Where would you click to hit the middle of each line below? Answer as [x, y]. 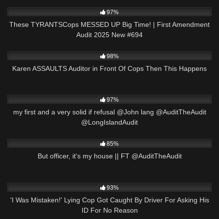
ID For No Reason [109, 210]
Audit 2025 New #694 [109, 34]
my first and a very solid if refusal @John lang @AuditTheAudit [109, 112]
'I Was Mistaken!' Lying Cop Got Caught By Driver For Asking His [109, 200]
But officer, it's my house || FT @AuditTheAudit [109, 156]
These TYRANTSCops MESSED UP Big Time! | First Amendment [109, 24]
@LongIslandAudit [109, 122]
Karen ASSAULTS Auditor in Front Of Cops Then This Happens [109, 68]
